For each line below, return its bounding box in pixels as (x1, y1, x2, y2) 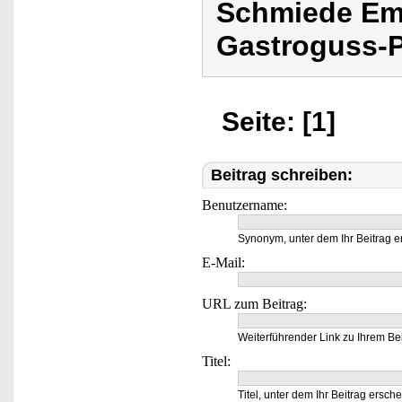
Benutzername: (202, 197, 287, 213)
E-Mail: (202, 254, 245, 270)
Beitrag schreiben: (211, 165, 353, 184)
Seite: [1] (222, 106, 336, 136)
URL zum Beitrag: (202, 295, 307, 311)
